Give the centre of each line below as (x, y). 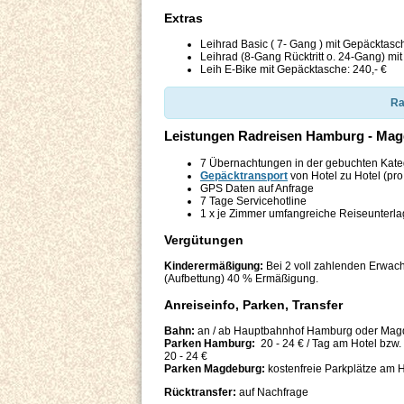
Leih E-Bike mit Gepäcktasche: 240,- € (294, 70)
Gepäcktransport (244, 176)
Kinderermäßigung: (214, 266)
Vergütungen (204, 240)
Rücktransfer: (200, 393)
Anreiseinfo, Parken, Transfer (253, 305)
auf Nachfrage (272, 393)
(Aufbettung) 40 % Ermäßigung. (241, 279)
